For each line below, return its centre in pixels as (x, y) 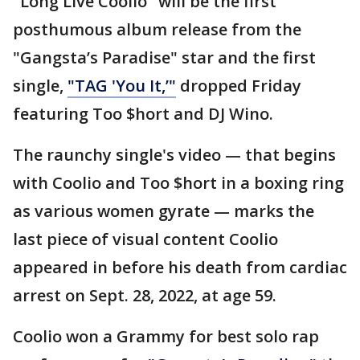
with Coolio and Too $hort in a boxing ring (178, 183)
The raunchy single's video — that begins (174, 155)
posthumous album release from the (157, 30)
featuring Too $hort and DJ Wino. (143, 114)
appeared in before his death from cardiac (180, 268)
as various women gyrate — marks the (164, 211)
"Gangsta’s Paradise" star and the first (164, 58)
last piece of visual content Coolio (145, 239)
